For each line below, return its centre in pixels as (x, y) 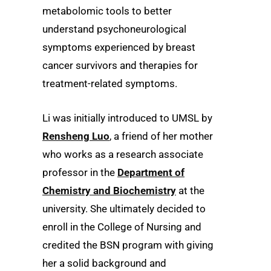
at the (190, 191)
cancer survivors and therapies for (120, 65)
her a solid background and (104, 263)
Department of (151, 173)
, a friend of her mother (161, 136)
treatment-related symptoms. (110, 83)
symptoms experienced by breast (119, 47)
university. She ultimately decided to (124, 209)
